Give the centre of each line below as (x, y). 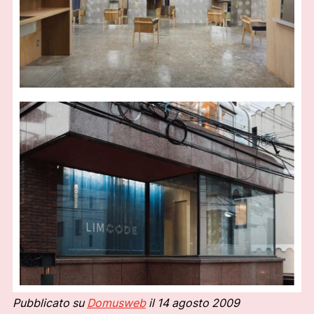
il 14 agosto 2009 (192, 303)
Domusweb (116, 303)
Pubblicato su (49, 303)
